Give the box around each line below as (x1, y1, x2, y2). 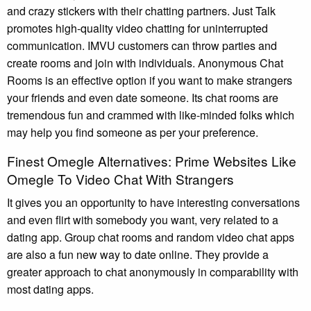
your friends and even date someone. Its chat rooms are (7, 89, 278, 106)
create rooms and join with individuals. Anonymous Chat (7, 54, 283, 71)
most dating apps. (7, 280, 94, 297)
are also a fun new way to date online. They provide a (7, 246, 269, 262)
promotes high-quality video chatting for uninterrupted (7, 19, 268, 36)
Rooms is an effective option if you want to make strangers (7, 72, 292, 88)
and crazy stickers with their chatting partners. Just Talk (7, 2, 276, 19)
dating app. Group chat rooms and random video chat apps (7, 228, 294, 245)
